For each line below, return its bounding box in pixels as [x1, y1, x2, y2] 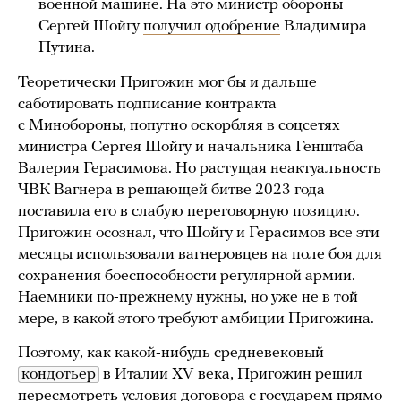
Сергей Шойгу [38, 18, 143, 36]
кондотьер [21, 366, 96, 384]
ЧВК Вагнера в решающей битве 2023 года [18, 182, 325, 200]
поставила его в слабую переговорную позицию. [18, 203, 360, 221]
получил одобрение [143, 18, 280, 36]
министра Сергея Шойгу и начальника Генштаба [18, 139, 363, 157]
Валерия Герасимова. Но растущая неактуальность [18, 160, 381, 178]
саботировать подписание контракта [18, 96, 277, 114]
